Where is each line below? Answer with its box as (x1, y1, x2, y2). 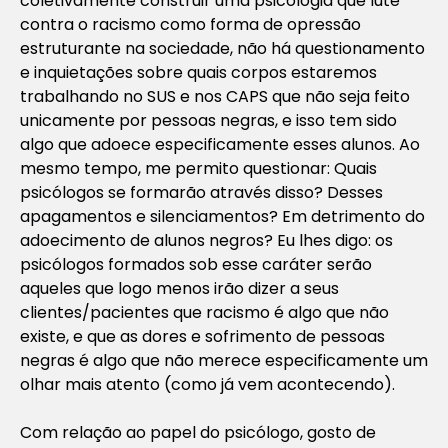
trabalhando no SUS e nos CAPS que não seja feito (20, 84, 410, 108)
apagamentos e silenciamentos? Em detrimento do (20, 204, 425, 228)
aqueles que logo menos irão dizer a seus (20, 276, 339, 300)
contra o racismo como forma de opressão (20, 12, 361, 36)
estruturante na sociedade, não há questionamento (20, 36, 425, 60)
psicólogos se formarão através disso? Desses (20, 180, 383, 204)
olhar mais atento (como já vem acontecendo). (20, 372, 395, 396)
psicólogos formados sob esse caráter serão (20, 252, 372, 276)
